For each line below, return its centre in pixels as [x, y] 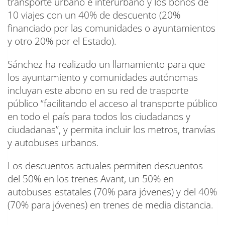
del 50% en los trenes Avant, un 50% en [91, 179]
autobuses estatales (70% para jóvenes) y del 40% [112, 192]
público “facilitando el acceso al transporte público [113, 104]
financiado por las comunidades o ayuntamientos [111, 28]
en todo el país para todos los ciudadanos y [99, 117]
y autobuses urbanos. [53, 143]
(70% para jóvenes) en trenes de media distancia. [110, 205]
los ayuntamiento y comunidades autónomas [103, 78]
